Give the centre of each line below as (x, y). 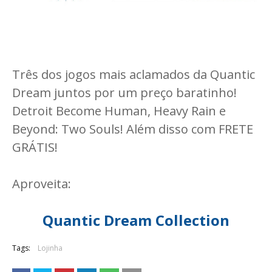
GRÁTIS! (35, 147)
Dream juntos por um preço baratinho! (124, 93)
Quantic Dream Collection (136, 220)
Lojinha (50, 248)
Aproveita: (42, 184)
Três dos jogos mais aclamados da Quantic (134, 74)
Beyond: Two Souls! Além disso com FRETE (133, 129)
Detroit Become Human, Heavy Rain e (119, 111)
